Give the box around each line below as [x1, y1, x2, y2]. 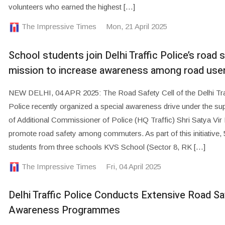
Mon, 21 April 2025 [105, 22, 167, 31]
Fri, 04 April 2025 [105, 162, 161, 171]
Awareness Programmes [8, 203, 120, 218]
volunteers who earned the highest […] [8, 3, 135, 12]
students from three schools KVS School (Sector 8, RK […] [8, 142, 205, 151]
